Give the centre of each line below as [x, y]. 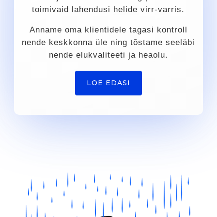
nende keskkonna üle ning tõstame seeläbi [108, 42]
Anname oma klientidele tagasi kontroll [108, 29]
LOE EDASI [108, 83]
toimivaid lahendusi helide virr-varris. [108, 9]
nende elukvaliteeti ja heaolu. [108, 54]
